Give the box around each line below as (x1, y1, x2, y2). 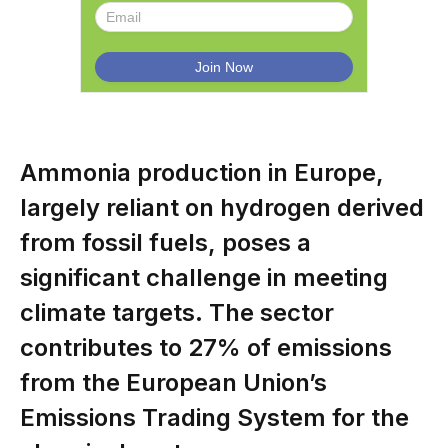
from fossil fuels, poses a (20, 227, 311, 257)
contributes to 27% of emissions (20, 332, 392, 362)
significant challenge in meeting (20, 262, 388, 292)
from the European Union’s (20, 367, 327, 397)
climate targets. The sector (20, 297, 334, 327)
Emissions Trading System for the (20, 402, 409, 432)
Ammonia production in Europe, (20, 157, 384, 187)
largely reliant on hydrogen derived (20, 192, 424, 222)
